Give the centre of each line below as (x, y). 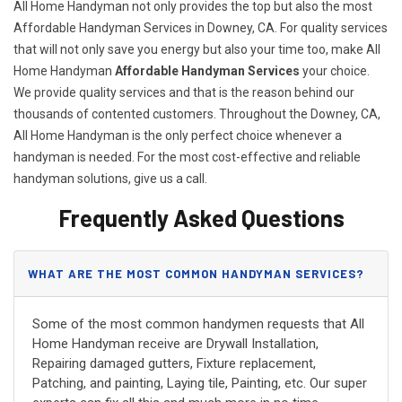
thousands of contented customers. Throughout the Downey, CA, (197, 114)
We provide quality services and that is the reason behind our (184, 92)
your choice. (335, 70)
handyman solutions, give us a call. (110, 178)
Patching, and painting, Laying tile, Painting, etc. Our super (200, 383)
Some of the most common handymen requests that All (198, 323)
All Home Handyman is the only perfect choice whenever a (178, 135)
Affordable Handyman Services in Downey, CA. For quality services (201, 27)
